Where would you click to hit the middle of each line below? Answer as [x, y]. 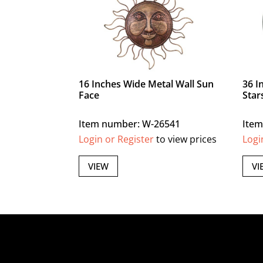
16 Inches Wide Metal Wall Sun [146, 84]
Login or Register [117, 139]
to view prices [186, 139]
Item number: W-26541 [130, 124]
